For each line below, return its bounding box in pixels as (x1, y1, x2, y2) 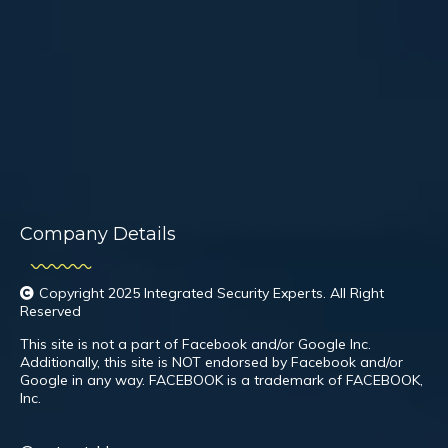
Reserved (20, 302, 81, 320)
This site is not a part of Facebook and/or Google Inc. (20, 335, 371, 353)
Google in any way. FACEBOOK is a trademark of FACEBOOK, (20, 371, 423, 389)
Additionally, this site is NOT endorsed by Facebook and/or (20, 353, 403, 371)
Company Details (20, 223, 176, 245)
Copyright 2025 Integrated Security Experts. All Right (39, 284, 384, 302)
